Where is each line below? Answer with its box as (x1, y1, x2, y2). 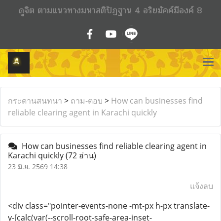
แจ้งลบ (190, 181, 213, 191)
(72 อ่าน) (66, 150, 96, 161)
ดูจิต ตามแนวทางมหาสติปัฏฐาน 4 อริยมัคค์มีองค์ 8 (19, 3, 202, 17)
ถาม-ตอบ (71, 95, 103, 106)
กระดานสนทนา (8, 95, 62, 106)
